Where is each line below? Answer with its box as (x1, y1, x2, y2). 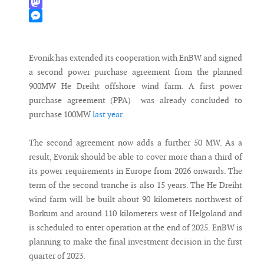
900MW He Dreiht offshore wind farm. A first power (29, 81, 242, 92)
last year (93, 109, 122, 120)
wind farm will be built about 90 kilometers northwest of (29, 194, 242, 205)
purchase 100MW (29, 109, 93, 120)
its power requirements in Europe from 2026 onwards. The (29, 166, 242, 177)
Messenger (29, 24, 67, 35)
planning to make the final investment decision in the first (29, 236, 242, 247)
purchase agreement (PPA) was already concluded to (29, 95, 242, 106)
